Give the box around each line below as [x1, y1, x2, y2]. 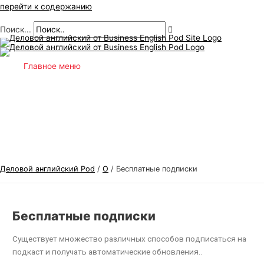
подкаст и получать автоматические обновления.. [12, 247, 203, 257]
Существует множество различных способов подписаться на [12, 234, 247, 244]
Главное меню [24, 61, 81, 71]
